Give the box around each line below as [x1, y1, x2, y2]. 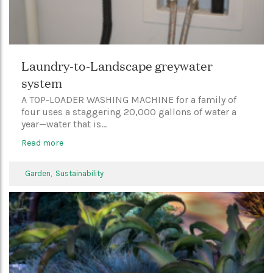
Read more [21, 138, 63, 148]
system [21, 74, 62, 91]
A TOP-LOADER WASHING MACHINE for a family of [21, 94, 236, 105]
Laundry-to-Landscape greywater [21, 57, 213, 74]
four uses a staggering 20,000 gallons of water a [21, 106, 236, 118]
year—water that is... [21, 118, 107, 130]
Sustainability [55, 169, 104, 178]
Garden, [25, 169, 55, 178]
